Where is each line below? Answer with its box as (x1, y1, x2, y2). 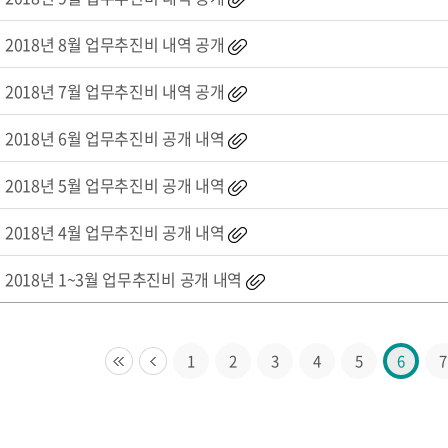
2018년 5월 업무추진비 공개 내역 (4, 173, 225, 197)
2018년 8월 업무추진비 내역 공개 (4, 32, 225, 56)
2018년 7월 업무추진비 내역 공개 (4, 79, 225, 103)
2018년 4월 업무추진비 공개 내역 (4, 220, 225, 244)
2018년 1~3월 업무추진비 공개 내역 (4, 267, 242, 291)
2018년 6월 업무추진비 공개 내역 (4, 126, 225, 150)
